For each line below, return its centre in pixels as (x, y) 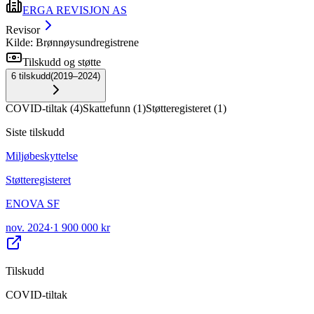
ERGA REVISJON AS (75, 10)
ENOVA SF (33, 203)
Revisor (23, 29)
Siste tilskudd (35, 132)
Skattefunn (107, 108)
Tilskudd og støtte (62, 62)
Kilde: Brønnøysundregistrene (72, 42)
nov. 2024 (28, 227)
